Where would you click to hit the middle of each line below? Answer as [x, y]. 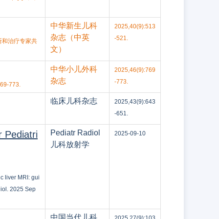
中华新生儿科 [74, 26]
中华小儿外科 [74, 69]
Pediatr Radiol [75, 133]
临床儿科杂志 [74, 101]
